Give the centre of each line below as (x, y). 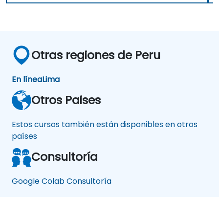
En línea (27, 80)
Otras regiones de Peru (96, 55)
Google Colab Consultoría (62, 181)
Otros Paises (66, 100)
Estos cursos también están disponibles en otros (105, 125)
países (24, 136)
